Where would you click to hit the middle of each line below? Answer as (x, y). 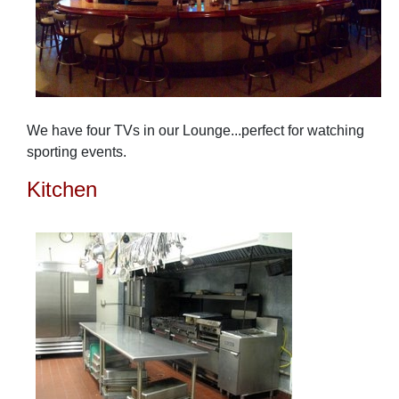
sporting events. (77, 151)
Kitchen (62, 189)
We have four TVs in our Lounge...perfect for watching (195, 130)
